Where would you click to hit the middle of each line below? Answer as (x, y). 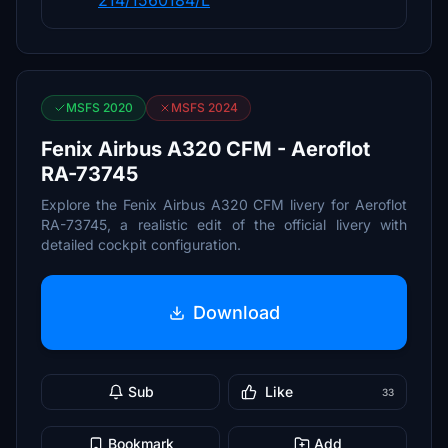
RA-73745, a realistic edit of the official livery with (224, 224)
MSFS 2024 (204, 107)
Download (236, 312)
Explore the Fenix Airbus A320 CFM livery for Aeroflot (224, 204)
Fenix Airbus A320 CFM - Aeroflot (205, 149)
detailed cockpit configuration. (141, 244)
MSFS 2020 (99, 107)
